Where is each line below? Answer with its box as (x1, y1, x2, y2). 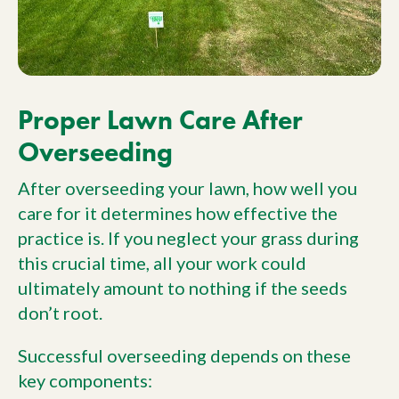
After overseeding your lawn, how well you (18, 176, 357, 199)
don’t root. (18, 301, 102, 323)
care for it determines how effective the (18, 201, 338, 224)
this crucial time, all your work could (18, 251, 306, 273)
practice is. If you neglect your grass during (18, 226, 359, 248)
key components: (18, 369, 152, 391)
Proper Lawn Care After (18, 103, 303, 136)
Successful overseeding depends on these (18, 344, 351, 366)
